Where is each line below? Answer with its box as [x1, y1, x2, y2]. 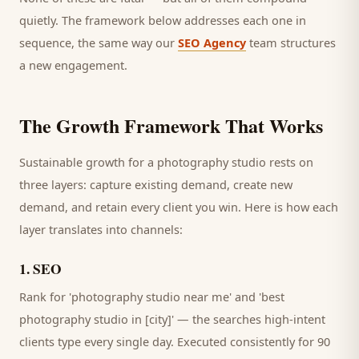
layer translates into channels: [19, 221, 183, 237]
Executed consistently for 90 [174, 333, 330, 349]
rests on [266, 154, 313, 170]
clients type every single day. [19, 333, 174, 349]
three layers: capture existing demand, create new [19, 176, 292, 192]
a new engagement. [19, 57, 127, 73]
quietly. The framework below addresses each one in [19, 12, 306, 28]
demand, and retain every [19, 199, 163, 215]
